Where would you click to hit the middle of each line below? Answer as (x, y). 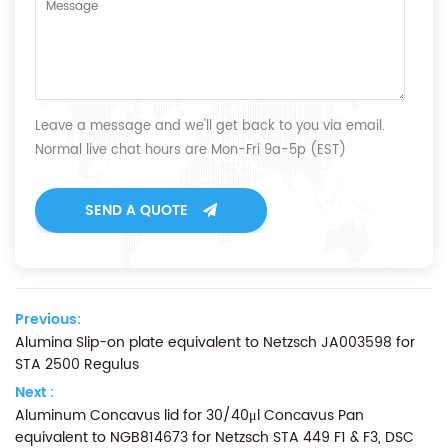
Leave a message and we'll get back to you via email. (210, 126)
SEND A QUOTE (136, 210)
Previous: (48, 319)
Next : (34, 392)
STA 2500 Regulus (77, 364)
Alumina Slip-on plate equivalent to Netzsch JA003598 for (215, 342)
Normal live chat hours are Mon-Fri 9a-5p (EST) (190, 150)
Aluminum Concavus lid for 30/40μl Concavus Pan (189, 415)
